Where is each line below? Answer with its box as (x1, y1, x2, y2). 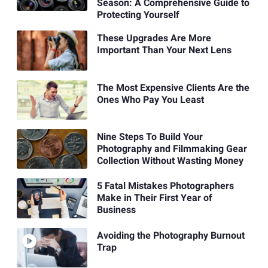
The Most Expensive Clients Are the (96, 80, 249, 95)
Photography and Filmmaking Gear (96, 142, 247, 157)
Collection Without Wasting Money (96, 154, 243, 169)
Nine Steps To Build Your (96, 130, 203, 145)
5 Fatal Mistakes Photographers (96, 179, 234, 194)
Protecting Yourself (96, 8, 179, 23)
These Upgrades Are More (96, 31, 211, 46)
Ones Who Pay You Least (96, 92, 204, 107)
